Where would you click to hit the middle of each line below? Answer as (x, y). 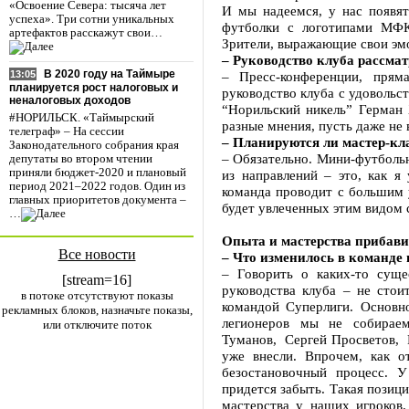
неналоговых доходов (70, 101)
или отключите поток (97, 325)
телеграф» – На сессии (67, 132)
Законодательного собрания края (94, 146)
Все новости (97, 254)
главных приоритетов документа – (98, 200)
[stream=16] (97, 280)
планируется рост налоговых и (94, 88)
